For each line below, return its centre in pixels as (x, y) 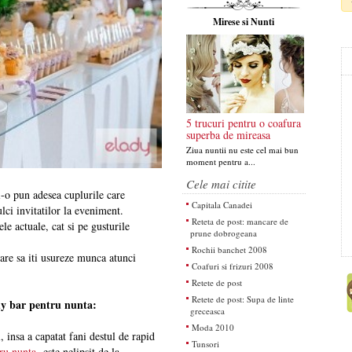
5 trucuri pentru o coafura (243, 123)
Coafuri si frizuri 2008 (232, 266)
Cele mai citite (221, 184)
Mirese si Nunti (244, 22)
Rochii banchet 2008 (229, 249)
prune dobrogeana (223, 233)
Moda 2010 (213, 327)
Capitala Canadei (222, 205)
